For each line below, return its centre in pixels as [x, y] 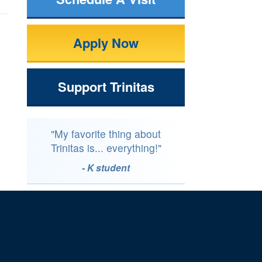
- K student [106, 168]
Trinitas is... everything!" [106, 148]
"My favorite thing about [106, 134]
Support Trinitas [106, 87]
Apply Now [106, 43]
